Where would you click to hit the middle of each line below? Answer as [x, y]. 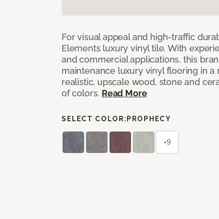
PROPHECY [149, 119]
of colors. [82, 93]
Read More [124, 93]
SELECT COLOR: [94, 119]
